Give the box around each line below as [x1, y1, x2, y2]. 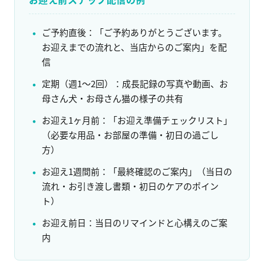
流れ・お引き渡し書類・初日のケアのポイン [42, 179, 219, 192]
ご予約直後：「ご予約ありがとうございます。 [42, 25, 227, 38]
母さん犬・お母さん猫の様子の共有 [42, 91, 183, 104]
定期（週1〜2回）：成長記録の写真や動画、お [42, 77, 228, 90]
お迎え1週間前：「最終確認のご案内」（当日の [42, 164, 232, 177]
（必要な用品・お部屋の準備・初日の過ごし [42, 128, 219, 141]
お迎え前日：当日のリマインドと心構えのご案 [42, 216, 227, 229]
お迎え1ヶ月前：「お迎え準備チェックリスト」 [42, 113, 232, 126]
